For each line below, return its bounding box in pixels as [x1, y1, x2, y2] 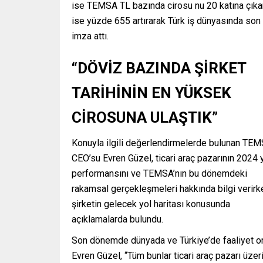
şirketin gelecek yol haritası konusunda [72, 198, 230, 210]
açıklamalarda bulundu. [72, 214, 163, 225]
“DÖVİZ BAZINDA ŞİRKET [72, 59, 246, 77]
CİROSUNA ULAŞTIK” [72, 109, 218, 127]
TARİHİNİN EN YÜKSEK [72, 84, 231, 102]
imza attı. [72, 31, 109, 42]
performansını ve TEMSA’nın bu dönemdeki [72, 168, 247, 180]
